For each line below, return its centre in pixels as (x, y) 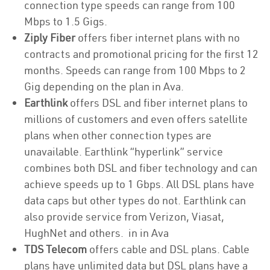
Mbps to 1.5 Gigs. (67, 21)
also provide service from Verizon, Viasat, (124, 217)
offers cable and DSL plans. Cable (168, 249)
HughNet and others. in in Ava (96, 233)
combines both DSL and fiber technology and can (141, 168)
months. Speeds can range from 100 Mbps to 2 (135, 70)
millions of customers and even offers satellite (136, 119)
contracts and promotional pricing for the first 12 (141, 54)
